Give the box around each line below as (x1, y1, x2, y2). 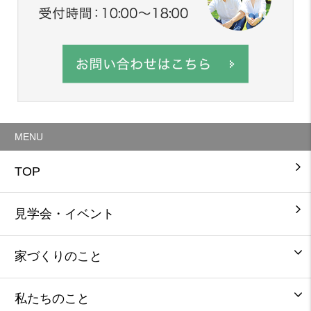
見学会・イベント (14, 206, 115, 221)
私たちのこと (14, 292, 90, 306)
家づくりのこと (14, 249, 102, 264)
